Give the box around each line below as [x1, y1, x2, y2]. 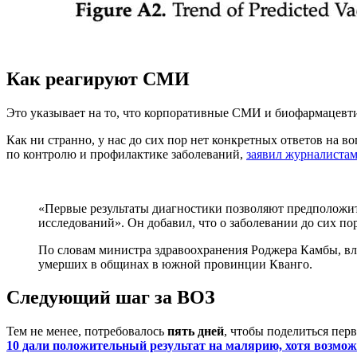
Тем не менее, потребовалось [6, 324, 167, 339]
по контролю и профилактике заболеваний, [6, 147, 246, 161]
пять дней [167, 324, 224, 339]
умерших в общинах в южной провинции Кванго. [38, 257, 312, 271]
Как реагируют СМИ [6, 68, 190, 89]
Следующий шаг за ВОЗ [6, 287, 215, 308]
